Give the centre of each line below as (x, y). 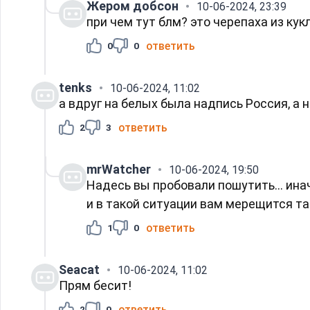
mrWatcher (119, 169)
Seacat (79, 269)
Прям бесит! (95, 285)
